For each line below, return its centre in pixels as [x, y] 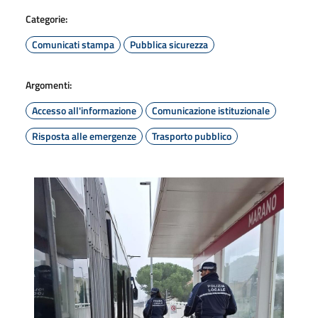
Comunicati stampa [73, 44]
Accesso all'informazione [84, 110]
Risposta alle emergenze [84, 136]
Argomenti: [49, 84]
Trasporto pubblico [192, 136]
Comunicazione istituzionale [211, 110]
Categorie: [46, 18]
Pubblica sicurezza [169, 44]
